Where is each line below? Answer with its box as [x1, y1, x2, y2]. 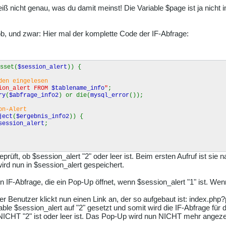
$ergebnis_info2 [16, 113, 69, 121]
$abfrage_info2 [9, 92, 59, 99]
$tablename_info [51, 85, 104, 92]
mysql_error [90, 92, 129, 99]
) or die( [59, 92, 90, 99]
